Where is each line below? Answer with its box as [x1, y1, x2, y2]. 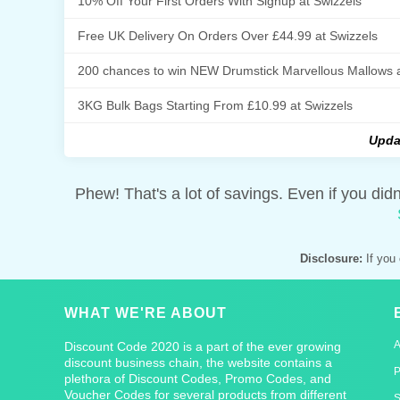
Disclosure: [300, 252, 362, 265]
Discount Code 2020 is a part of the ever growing [64, 338, 341, 354]
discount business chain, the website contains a [64, 354, 332, 370]
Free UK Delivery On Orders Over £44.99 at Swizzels [78, 28, 378, 43]
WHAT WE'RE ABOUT [64, 304, 227, 321]
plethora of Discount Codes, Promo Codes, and [64, 371, 331, 386]
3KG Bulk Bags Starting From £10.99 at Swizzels [78, 97, 353, 112]
